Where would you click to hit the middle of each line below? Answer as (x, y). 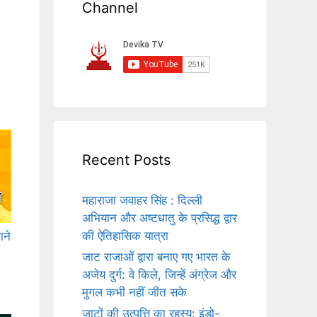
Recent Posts (126, 160)
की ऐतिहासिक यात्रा (125, 236)
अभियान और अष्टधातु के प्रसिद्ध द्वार (160, 218)
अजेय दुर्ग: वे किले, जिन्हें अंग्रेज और (159, 275)
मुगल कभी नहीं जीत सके (134, 293)
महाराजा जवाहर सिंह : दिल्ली (142, 201)
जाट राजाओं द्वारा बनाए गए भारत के (156, 257)
